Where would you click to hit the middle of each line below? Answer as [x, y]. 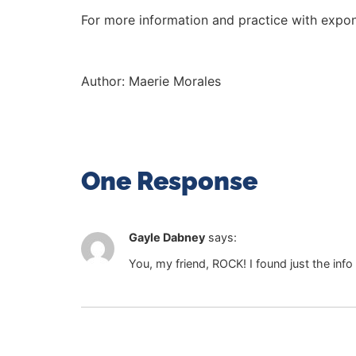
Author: [105, 81]
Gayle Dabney [167, 238]
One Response [169, 181]
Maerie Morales [175, 81]
